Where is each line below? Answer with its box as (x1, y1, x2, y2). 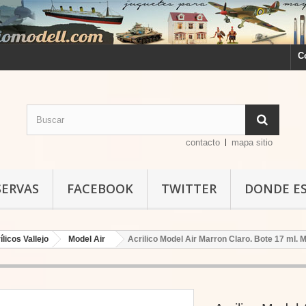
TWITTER (161, 180, 217, 197)
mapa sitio (232, 137, 273, 148)
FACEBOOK (67, 180, 133, 197)
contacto (186, 137, 221, 148)
